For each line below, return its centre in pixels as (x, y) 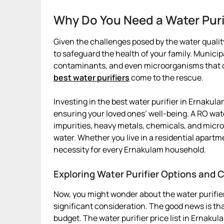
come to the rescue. (166, 77)
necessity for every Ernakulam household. (130, 149)
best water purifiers (91, 77)
